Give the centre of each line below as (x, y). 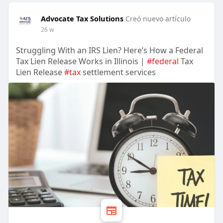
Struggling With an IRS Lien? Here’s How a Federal (109, 51)
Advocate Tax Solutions (82, 19)
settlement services (118, 72)
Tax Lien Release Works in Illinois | (81, 61)
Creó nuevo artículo (158, 19)
